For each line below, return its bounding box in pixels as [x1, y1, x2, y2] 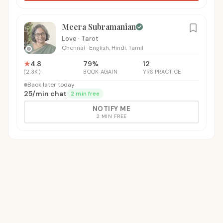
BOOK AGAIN [83, 68, 118, 75]
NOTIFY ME [92, 105, 131, 113]
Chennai [62, 44, 85, 52]
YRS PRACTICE [142, 68, 181, 75]
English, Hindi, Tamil [89, 44, 143, 52]
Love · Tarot [62, 34, 99, 43]
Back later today [27, 81, 75, 89]
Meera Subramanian [62, 21, 136, 32]
